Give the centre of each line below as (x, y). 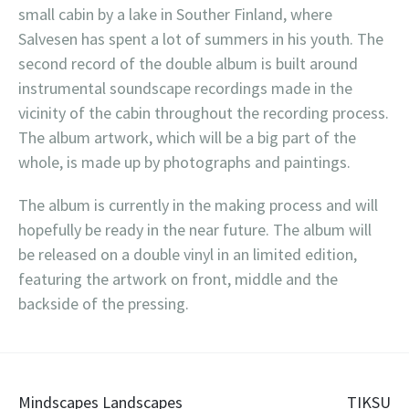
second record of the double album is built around (188, 63)
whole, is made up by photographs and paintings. (184, 162)
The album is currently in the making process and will (198, 205)
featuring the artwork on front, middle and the (178, 279)
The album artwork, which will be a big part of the (187, 137)
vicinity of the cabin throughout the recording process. (204, 113)
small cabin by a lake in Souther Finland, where (175, 14)
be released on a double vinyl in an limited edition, (188, 254)
